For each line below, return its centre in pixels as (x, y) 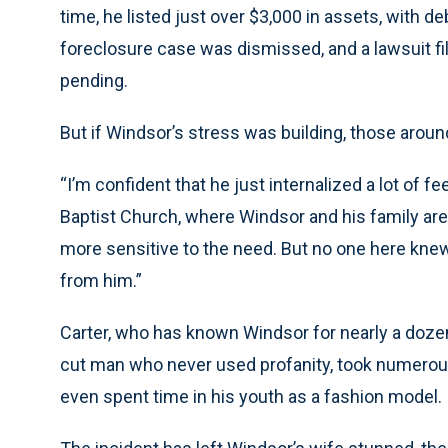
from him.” (101, 280)
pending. (94, 80)
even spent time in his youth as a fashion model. (251, 396)
